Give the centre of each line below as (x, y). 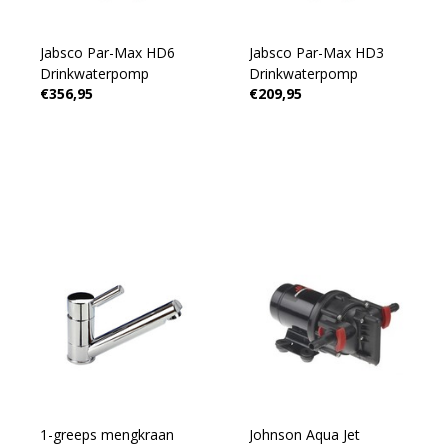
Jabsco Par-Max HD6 (107, 52)
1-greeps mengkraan (106, 434)
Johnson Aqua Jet (304, 434)
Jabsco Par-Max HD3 (316, 52)
